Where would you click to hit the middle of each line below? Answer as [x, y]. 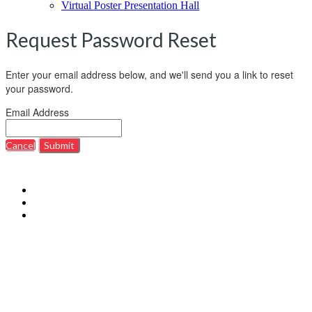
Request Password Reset [111, 40]
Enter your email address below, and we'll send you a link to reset [149, 75]
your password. [39, 89]
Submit [59, 146]
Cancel [21, 146]
